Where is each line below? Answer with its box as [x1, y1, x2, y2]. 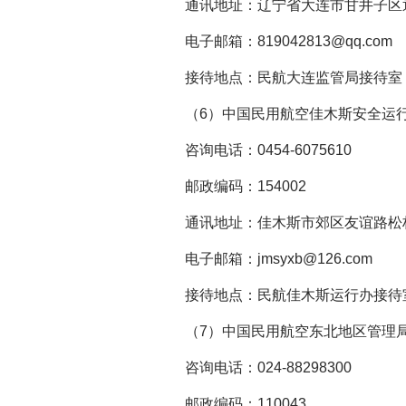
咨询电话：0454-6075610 [156, 142, 352, 158]
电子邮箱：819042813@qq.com [156, 34, 392, 49]
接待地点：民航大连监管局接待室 [156, 70, 402, 85]
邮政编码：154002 [156, 179, 306, 194]
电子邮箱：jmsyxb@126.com [156, 251, 372, 266]
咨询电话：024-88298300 [156, 360, 352, 375]
